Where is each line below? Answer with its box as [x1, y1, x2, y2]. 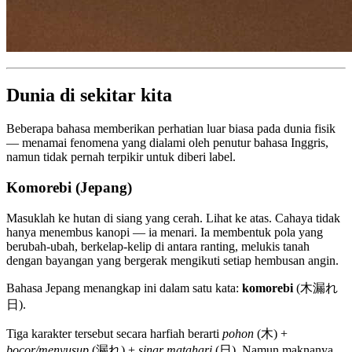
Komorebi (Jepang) [6, 178, 132, 196]
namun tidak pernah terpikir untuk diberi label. [6, 150, 236, 164]
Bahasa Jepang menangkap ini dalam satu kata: [6, 280, 242, 295]
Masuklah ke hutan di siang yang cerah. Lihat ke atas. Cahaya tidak [6, 211, 340, 225]
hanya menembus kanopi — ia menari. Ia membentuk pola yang [6, 225, 323, 239]
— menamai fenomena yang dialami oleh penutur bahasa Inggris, [6, 136, 328, 150]
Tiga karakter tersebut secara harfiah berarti [6, 326, 222, 340]
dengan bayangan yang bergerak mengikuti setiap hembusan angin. [6, 253, 339, 267]
